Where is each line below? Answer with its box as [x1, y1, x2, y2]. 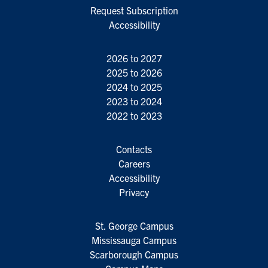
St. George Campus [95, 220, 173, 232]
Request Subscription [90, 4, 178, 16]
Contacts [116, 143, 152, 155]
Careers [118, 157, 150, 169]
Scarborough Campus [90, 248, 178, 260]
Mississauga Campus [92, 234, 176, 246]
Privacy [119, 186, 149, 198]
